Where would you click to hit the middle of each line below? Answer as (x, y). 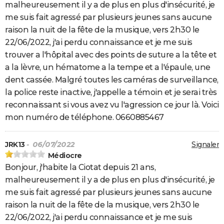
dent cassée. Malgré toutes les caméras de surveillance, (112, 80)
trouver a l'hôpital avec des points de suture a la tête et (111, 55)
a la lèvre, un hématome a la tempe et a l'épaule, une (108, 67)
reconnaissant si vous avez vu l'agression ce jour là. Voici (112, 105)
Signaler (205, 145)
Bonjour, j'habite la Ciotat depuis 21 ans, (80, 167)
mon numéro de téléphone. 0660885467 (84, 117)
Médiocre (65, 156)
